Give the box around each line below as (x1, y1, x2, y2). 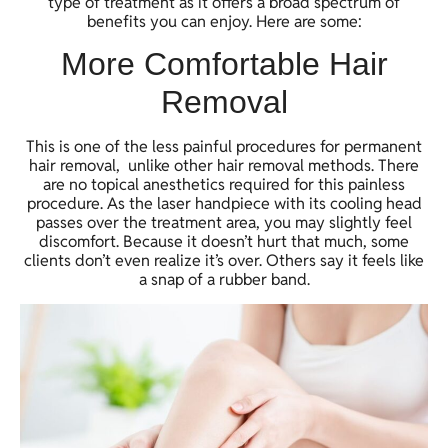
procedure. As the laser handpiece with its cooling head (26, 193, 422, 215)
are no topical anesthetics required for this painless (43, 174, 405, 196)
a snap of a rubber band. (138, 269, 310, 291)
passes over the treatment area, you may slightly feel (36, 212, 412, 234)
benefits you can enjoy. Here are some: (86, 10, 362, 32)
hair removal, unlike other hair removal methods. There (29, 155, 419, 177)
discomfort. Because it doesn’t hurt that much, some (39, 231, 409, 253)
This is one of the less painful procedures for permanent (26, 136, 422, 158)
